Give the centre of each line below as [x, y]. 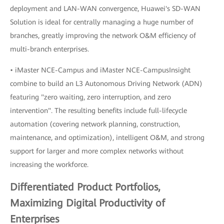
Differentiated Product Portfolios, [85, 187]
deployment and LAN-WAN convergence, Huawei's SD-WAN [105, 9]
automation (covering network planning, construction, [95, 124]
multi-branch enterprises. [49, 49]
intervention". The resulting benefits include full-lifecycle [98, 111]
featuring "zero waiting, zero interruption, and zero [90, 97]
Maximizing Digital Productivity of [87, 203]
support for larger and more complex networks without [97, 151]
